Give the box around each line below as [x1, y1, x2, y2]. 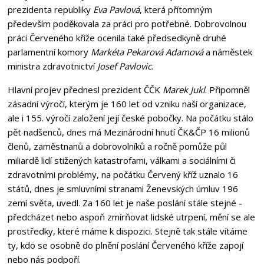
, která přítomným [139, 3, 212, 15]
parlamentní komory [7, 45, 91, 58]
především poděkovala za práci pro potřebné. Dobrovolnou [7, 17, 246, 29]
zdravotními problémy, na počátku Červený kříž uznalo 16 [7, 168, 238, 180]
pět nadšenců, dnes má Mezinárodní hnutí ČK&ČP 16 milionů [7, 126, 250, 138]
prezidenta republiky [7, 3, 93, 15]
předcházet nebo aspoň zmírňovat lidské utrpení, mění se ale [7, 210, 255, 223]
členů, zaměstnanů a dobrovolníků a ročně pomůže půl [7, 140, 227, 152]
